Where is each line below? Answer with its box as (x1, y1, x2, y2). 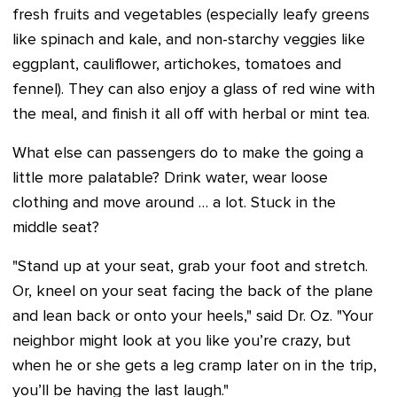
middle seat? (12, 220, 99, 236)
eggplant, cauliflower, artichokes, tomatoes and (12, 57, 341, 73)
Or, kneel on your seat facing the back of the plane (12, 284, 373, 300)
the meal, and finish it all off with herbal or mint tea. (12, 106, 370, 122)
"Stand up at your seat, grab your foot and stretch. (12, 259, 368, 275)
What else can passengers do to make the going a (12, 145, 363, 161)
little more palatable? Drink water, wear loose (12, 170, 328, 186)
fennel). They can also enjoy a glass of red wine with (12, 82, 375, 97)
